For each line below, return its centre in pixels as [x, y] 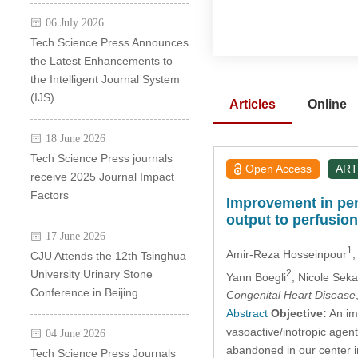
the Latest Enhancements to [101, 61]
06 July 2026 [74, 22]
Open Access [279, 169]
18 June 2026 [75, 138]
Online [327, 104]
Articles [252, 104]
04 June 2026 [75, 333]
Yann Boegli [256, 277]
